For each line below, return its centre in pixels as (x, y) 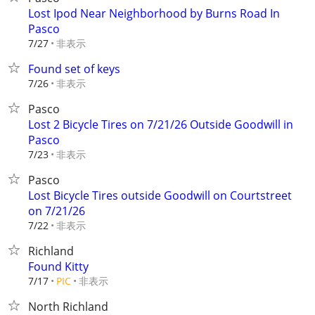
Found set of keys (74, 69)
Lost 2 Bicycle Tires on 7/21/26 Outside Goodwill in (161, 124)
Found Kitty (58, 266)
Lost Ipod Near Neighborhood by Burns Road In (154, 13)
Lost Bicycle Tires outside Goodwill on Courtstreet (160, 195)
